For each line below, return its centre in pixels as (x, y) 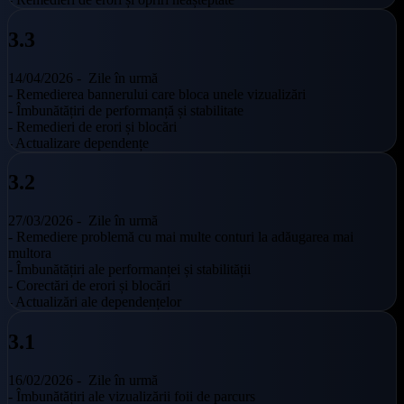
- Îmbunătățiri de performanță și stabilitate (126, 110)
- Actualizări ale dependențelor (95, 302)
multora (30, 253)
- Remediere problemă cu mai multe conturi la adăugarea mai (181, 237)
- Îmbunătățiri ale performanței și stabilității (129, 270)
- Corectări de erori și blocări (89, 286)
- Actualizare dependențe (78, 142)
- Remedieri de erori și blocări (92, 126)
